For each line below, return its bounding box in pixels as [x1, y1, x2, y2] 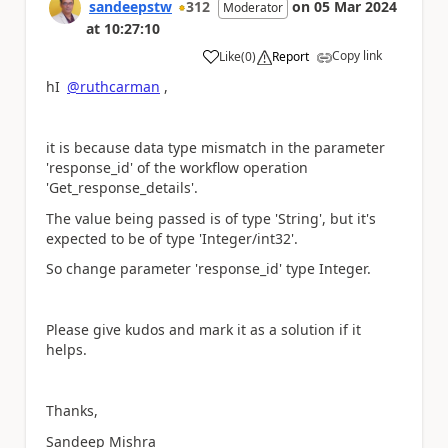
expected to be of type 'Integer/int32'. [46, 228, 298, 248]
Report [272, 48, 309, 66]
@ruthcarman [67, 77, 160, 97]
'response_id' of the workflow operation [46, 158, 308, 178]
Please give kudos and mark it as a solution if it [46, 320, 361, 340]
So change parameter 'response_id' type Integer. [46, 259, 371, 279]
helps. [46, 340, 91, 360]
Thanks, [46, 401, 102, 421]
